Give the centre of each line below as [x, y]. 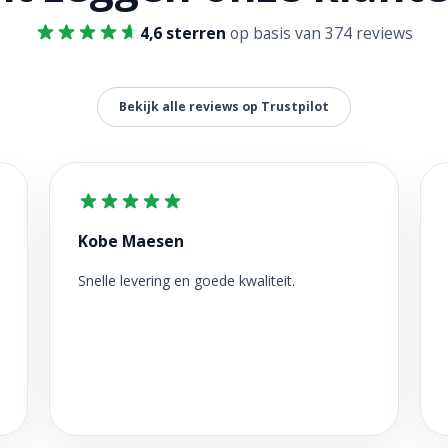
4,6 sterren [183, 32]
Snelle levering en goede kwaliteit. [186, 280]
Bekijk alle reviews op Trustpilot [224, 106]
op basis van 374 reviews [319, 32]
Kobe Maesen [131, 241]
